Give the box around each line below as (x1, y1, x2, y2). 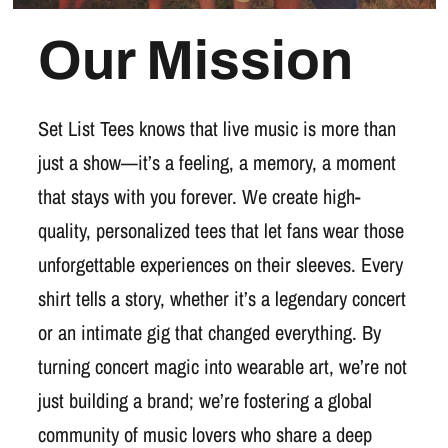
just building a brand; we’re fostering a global (37, 387, 372, 414)
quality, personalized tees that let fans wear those (37, 217, 404, 244)
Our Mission (37, 31, 353, 91)
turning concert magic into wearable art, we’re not (37, 353, 407, 380)
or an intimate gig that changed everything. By (37, 319, 381, 346)
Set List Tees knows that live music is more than (37, 115, 396, 142)
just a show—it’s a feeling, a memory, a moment (37, 149, 396, 176)
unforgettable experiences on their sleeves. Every (37, 251, 403, 278)
